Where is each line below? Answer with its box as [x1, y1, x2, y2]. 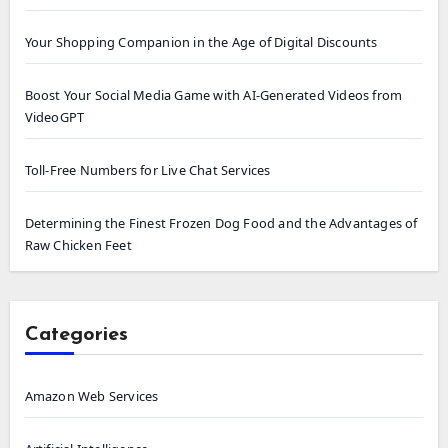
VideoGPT [24, 108, 85, 127]
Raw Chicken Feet [24, 236, 132, 255]
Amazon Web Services [24, 387, 159, 406]
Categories [24, 325, 128, 346]
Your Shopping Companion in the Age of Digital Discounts [24, 33, 378, 52]
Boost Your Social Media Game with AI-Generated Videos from [24, 86, 403, 105]
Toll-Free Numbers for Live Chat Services [24, 161, 271, 180]
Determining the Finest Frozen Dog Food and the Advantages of [24, 214, 418, 233]
